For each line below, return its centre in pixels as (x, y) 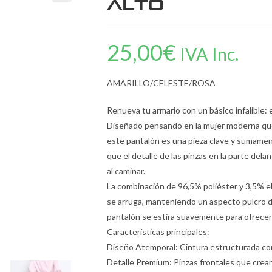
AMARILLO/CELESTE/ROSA (161, 83)
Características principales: (158, 232)
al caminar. (126, 171)
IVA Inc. (209, 54)
